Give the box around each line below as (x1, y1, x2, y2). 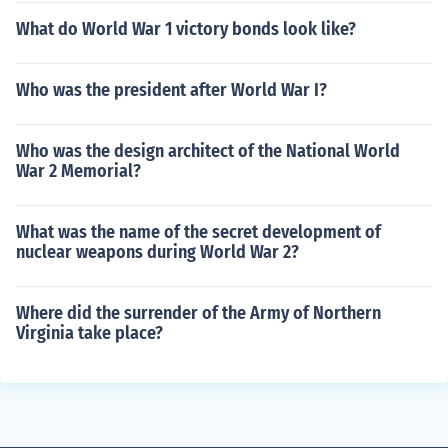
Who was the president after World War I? (16, 79, 327, 101)
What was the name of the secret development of (16, 221, 381, 243)
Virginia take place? (16, 322, 163, 344)
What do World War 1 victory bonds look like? (16, 18, 356, 40)
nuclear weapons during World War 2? (16, 241, 299, 263)
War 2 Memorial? (16, 160, 141, 182)
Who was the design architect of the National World (16, 140, 400, 162)
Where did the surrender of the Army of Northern (16, 302, 381, 324)
